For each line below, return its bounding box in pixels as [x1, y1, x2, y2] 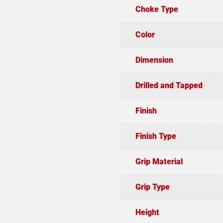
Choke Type [135, 4, 178, 14]
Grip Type [135, 182, 170, 192]
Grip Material [135, 156, 183, 166]
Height [135, 207, 159, 217]
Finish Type [135, 131, 176, 141]
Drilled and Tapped [135, 80, 203, 90]
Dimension [135, 55, 173, 65]
